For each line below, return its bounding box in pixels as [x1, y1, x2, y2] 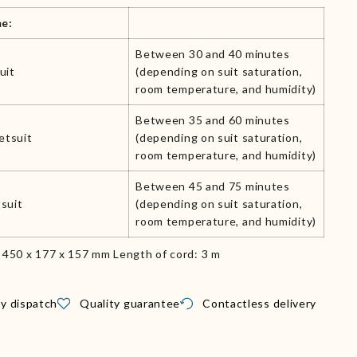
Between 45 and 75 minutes [135, 178, 290, 193]
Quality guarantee [80, 296, 181, 310]
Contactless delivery [202, 296, 317, 310]
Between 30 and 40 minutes [135, 46, 290, 61]
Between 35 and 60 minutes [135, 112, 290, 127]
